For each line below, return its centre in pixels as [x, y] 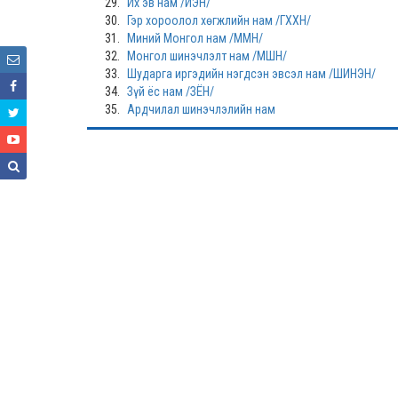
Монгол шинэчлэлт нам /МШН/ [207, 56]
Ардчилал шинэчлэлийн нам [201, 109]
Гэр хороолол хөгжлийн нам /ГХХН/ [219, 20]
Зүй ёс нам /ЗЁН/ [171, 92]
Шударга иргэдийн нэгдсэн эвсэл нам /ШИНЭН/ [251, 74]
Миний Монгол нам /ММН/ [195, 38]
